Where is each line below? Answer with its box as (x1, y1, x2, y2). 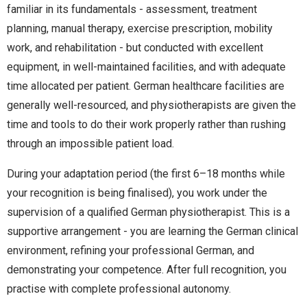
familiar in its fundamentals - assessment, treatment (7, 2, 257, 16)
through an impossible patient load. (7, 136, 174, 150)
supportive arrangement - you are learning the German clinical (7, 224, 298, 238)
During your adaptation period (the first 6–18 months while (7, 167, 285, 180)
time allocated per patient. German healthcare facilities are (7, 79, 284, 93)
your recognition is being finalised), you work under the (7, 186, 267, 199)
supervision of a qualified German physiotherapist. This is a (7, 205, 290, 219)
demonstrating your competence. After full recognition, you (7, 262, 286, 276)
